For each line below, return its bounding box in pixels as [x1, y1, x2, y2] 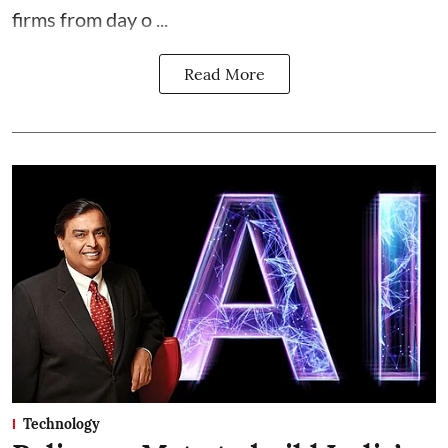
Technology [23, 415, 100, 434]
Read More [183, 63, 265, 84]
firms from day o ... [12, 6, 168, 31]
